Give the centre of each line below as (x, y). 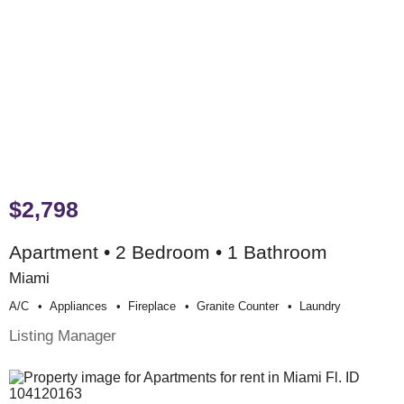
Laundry (320, 307)
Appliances (78, 307)
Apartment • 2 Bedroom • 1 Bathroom (168, 252)
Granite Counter (238, 307)
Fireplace (152, 307)
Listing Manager (63, 336)
